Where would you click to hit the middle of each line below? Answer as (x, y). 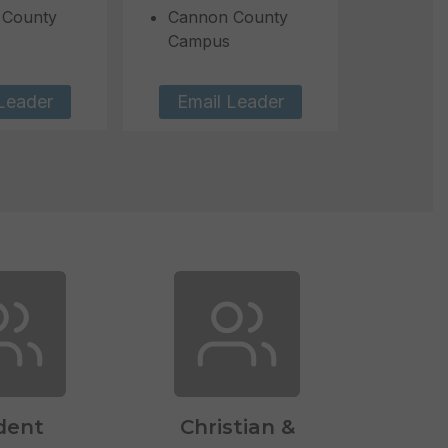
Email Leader (231, 101)
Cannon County (228, 16)
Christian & (237, 427)
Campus (199, 40)
